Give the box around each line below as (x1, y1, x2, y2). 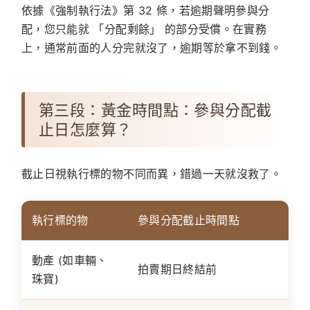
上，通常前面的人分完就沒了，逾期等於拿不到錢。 (21, 41, 282, 55)
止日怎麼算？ (39, 120, 132, 139)
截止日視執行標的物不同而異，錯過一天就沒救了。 (21, 167, 282, 181)
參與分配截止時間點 (138, 213, 240, 228)
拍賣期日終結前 (138, 262, 217, 277)
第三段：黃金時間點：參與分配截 (39, 101, 272, 120)
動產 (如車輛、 (32, 253, 108, 268)
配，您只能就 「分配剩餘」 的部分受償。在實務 (21, 22, 267, 37)
